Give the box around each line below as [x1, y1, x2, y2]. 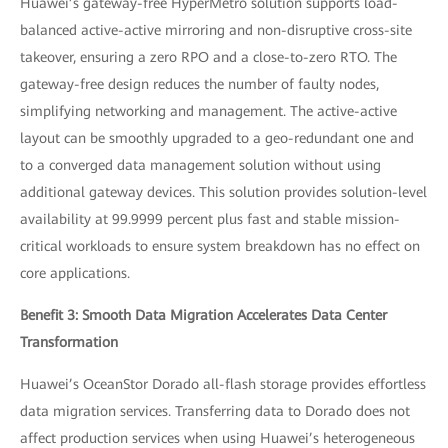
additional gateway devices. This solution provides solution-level [20, 183, 427, 200]
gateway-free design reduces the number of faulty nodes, [20, 75, 379, 92]
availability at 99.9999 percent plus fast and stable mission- [20, 210, 400, 227]
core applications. [20, 264, 130, 281]
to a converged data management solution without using [20, 156, 381, 173]
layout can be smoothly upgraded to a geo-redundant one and [20, 129, 414, 146]
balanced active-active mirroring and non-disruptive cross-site [20, 21, 412, 38]
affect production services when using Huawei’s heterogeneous [20, 429, 415, 446]
